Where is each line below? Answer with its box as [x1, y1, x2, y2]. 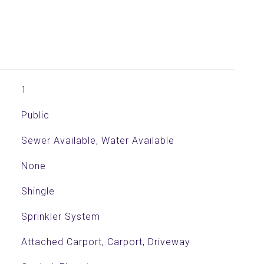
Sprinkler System [21, 211, 100, 222]
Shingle [21, 186, 55, 197]
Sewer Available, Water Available [21, 135, 174, 146]
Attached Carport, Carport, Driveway [21, 236, 190, 247]
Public [21, 110, 49, 121]
